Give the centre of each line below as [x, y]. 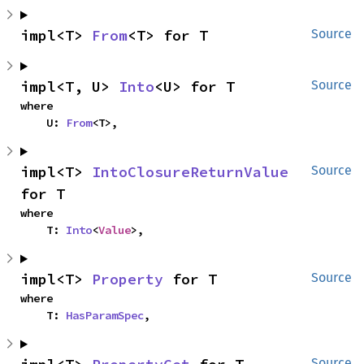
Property [128, 279]
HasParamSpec [105, 315]
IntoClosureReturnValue [190, 172]
